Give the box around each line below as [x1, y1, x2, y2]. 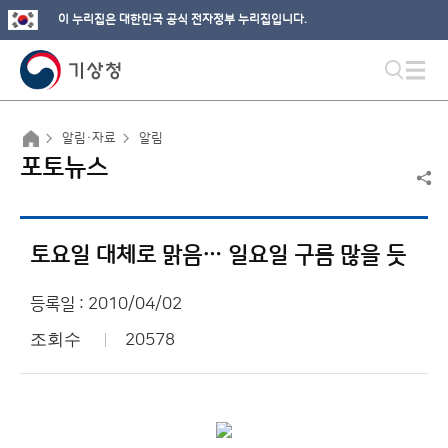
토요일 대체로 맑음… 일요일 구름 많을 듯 [30, 243, 406, 268]
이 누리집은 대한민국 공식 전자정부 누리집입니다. [58, 13, 307, 26]
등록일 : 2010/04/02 [30, 295, 182, 313]
